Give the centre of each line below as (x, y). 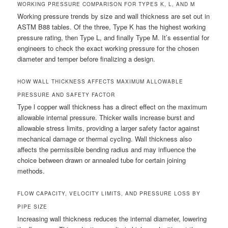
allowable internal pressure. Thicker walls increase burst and (106, 118)
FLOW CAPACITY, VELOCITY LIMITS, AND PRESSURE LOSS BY (109, 194)
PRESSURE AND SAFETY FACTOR (66, 95)
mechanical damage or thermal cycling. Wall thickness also (105, 139)
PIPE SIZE (33, 207)
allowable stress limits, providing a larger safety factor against (109, 128)
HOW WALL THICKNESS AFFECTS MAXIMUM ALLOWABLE (101, 82)
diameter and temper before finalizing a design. (87, 59)
